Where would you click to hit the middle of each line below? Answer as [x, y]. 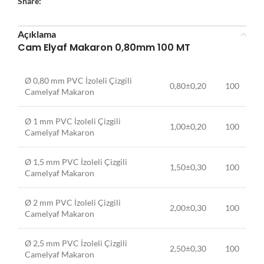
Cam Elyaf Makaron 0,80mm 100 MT [104, 47]
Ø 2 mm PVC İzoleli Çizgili [73, 202]
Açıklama [37, 34]
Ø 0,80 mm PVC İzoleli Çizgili [78, 80]
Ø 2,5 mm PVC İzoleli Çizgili [76, 243]
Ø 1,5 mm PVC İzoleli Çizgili [76, 162]
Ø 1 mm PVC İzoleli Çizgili [73, 121]
